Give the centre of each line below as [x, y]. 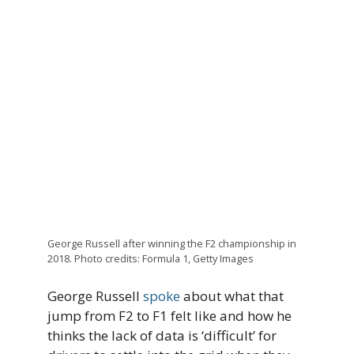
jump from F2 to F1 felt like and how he [169, 316]
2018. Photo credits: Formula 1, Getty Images [151, 258]
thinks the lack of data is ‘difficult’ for [162, 336]
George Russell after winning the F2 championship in [172, 243]
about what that [232, 296]
